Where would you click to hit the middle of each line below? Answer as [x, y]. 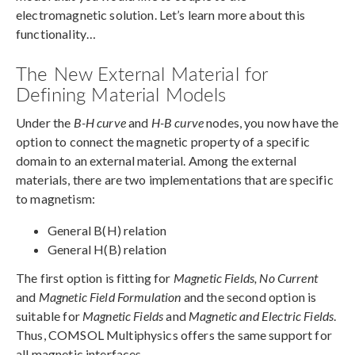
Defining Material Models [121, 94]
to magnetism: [55, 199]
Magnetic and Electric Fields [261, 316]
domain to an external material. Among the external [157, 161]
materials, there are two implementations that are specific [175, 180]
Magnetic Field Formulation [110, 297]
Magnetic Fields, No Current [245, 278]
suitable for [49, 316]
